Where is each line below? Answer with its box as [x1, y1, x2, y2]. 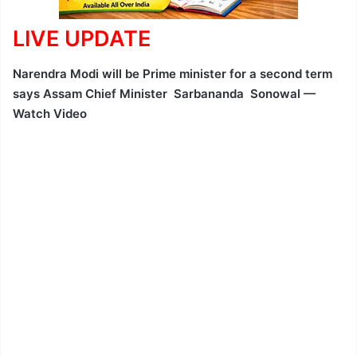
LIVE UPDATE [13, 25, 156, 52]
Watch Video [13, 106, 87, 122]
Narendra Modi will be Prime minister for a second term [13, 66, 332, 82]
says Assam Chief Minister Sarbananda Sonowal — [13, 86, 316, 102]
